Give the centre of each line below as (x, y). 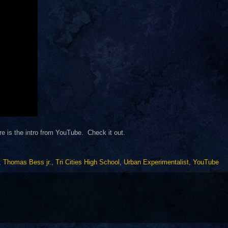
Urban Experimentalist (156, 162)
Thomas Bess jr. (27, 162)
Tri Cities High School (88, 162)
